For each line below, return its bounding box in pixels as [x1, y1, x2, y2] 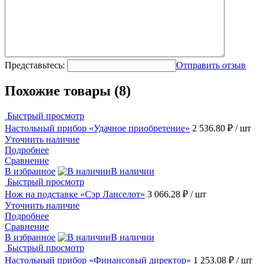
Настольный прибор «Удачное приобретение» [5, 123, 190, 134]
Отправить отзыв [176, 60, 246, 70]
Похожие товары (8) [5, 83, 131, 99]
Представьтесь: [5, 60, 65, 70]
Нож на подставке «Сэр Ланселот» [5, 189, 145, 200]
